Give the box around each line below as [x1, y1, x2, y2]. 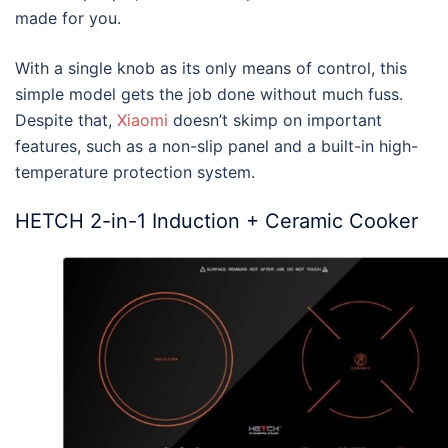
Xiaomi [117, 110, 168, 131]
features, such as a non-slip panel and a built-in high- [15, 136, 418, 157]
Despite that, [15, 110, 117, 131]
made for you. [15, 8, 121, 29]
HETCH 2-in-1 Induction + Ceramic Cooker [15, 209, 418, 234]
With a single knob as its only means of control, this [15, 58, 407, 79]
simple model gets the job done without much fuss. [15, 84, 403, 105]
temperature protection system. [15, 162, 255, 183]
